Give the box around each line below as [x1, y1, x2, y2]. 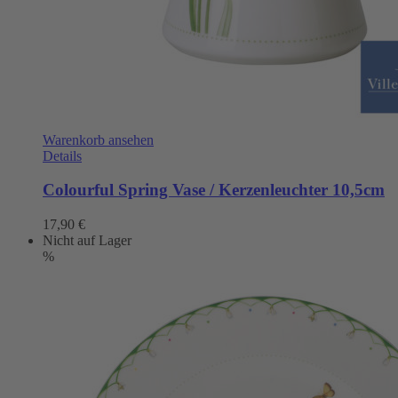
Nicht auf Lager [43, 233, 131, 249]
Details [43, 147, 82, 163]
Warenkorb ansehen [43, 131, 154, 147]
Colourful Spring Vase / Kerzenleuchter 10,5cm [43, 180, 385, 200]
